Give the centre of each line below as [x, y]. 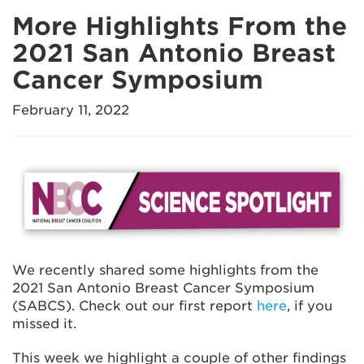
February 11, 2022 [71, 110]
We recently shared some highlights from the [165, 270]
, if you [310, 306]
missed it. [44, 324]
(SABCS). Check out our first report [134, 306]
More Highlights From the [180, 26]
